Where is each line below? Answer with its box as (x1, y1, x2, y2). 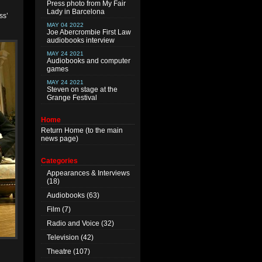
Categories (41, 157, 78, 165)
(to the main (84, 126, 123, 135)
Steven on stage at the (47, 85, 118, 94)
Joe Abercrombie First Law (47, 28, 131, 36)
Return (41, 126, 64, 135)
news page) (41, 135, 78, 143)
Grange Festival (47, 94, 97, 102)
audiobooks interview (47, 36, 115, 44)
